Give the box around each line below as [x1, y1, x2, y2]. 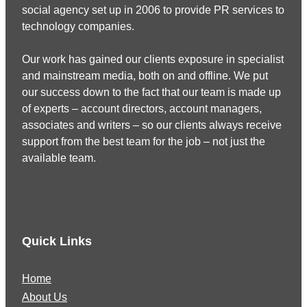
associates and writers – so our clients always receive [22, 119, 282, 131]
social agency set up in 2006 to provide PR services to [22, 3, 284, 16]
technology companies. [22, 20, 134, 32]
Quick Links [22, 234, 92, 248]
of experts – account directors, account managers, [22, 102, 262, 114]
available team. [22, 151, 96, 164]
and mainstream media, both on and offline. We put [22, 69, 268, 82]
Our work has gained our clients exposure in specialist [22, 53, 284, 65]
